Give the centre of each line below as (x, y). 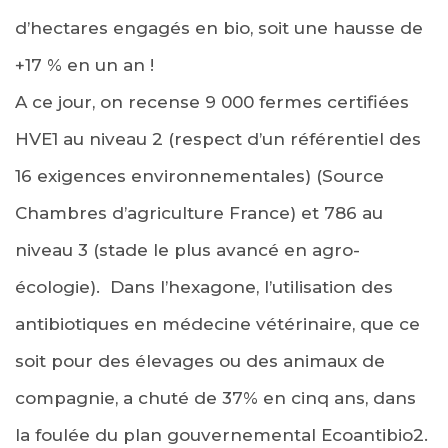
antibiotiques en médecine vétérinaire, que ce (217, 323)
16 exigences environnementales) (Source (199, 175)
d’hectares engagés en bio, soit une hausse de (219, 27)
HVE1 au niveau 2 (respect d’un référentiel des (218, 138)
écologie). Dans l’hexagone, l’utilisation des (204, 286)
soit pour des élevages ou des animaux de (200, 360)
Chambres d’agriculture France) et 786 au (199, 212)
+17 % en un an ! (84, 64)
